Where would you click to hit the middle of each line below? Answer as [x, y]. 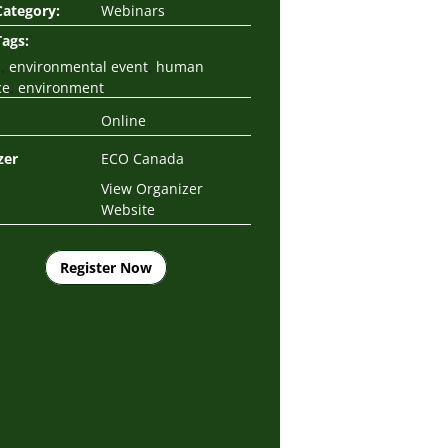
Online [123, 120]
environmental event [78, 66]
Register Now [105, 267]
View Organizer [152, 188]
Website [128, 209]
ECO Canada [142, 158]
